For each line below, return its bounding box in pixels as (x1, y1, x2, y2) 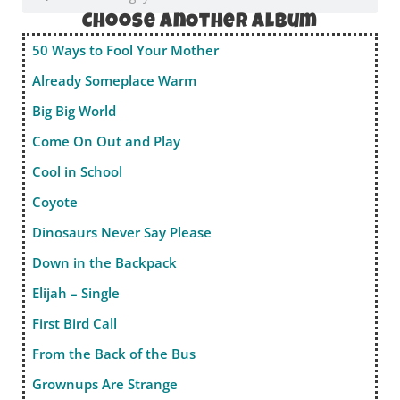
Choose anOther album (82, 12, 318, 34)
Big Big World (32, 102, 116, 121)
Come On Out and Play (32, 132, 180, 151)
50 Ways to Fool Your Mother (32, 41, 219, 60)
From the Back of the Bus (32, 345, 196, 363)
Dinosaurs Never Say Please (32, 223, 212, 242)
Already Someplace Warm (32, 71, 196, 90)
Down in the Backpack (32, 254, 177, 272)
